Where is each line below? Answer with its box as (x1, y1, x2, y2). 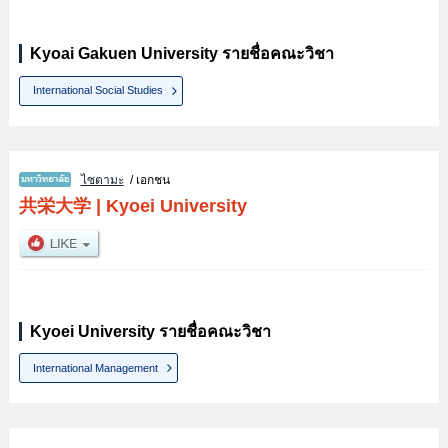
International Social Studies (33, 84, 164, 97)
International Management (33, 361, 159, 374)
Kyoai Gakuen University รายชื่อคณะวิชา (29, 45, 334, 63)
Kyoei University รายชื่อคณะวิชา (29, 322, 271, 340)
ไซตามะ (80, 172, 124, 187)
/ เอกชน (123, 172, 170, 187)
